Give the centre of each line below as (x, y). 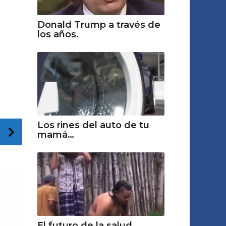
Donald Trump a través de (99, 24)
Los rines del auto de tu (93, 125)
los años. (58, 34)
